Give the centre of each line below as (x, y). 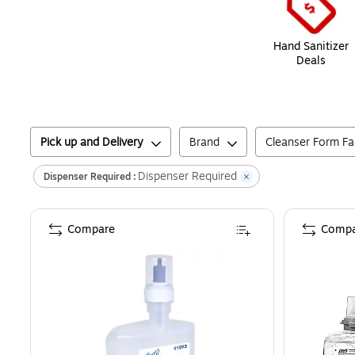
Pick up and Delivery (92, 143)
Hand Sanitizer (311, 47)
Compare (91, 230)
